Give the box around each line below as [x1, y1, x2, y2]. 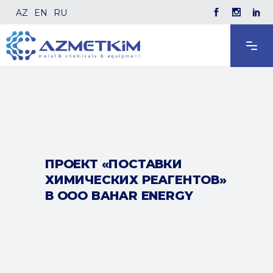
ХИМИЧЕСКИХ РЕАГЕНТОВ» [45, 172, 227, 187]
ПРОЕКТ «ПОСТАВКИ [45, 157, 182, 171]
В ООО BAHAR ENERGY [45, 188, 193, 203]
